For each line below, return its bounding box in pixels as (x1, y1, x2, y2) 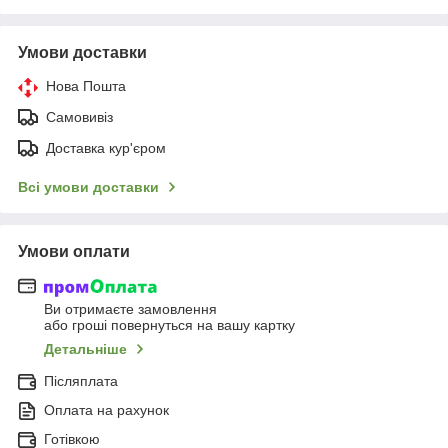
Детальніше (44, 341, 127, 358)
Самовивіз (46, 108, 113, 125)
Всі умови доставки (18, 178, 159, 195)
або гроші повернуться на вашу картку (44, 317, 295, 334)
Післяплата (44, 373, 118, 390)
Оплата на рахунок (44, 402, 169, 419)
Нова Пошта (46, 77, 126, 94)
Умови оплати (18, 242, 130, 260)
